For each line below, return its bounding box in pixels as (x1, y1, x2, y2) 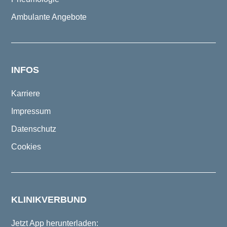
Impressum (11, 106, 51, 116)
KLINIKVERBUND (11, 194, 87, 205)
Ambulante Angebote (11, 12, 87, 21)
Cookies (11, 142, 41, 151)
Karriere (11, 89, 40, 98)
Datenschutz (11, 124, 56, 133)
